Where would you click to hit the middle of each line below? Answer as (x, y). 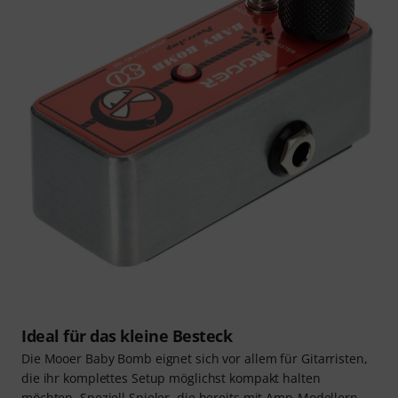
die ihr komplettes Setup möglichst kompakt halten (171, 378)
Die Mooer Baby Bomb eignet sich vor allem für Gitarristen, (195, 359)
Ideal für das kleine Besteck (127, 336)
